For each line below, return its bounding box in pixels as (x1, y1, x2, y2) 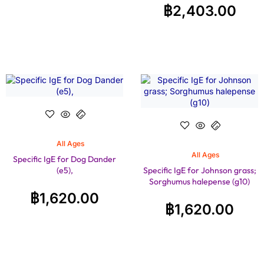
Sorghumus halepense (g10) (149, 176, 250, 187)
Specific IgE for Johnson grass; (143, 165, 256, 176)
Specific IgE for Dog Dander (13, 154, 116, 165)
